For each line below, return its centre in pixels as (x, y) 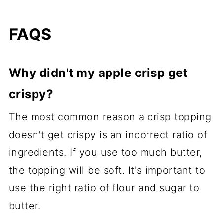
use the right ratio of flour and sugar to (104, 188)
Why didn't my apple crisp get (98, 73)
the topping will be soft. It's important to (107, 170)
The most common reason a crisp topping (110, 117)
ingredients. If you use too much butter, (105, 153)
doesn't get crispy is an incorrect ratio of (108, 135)
